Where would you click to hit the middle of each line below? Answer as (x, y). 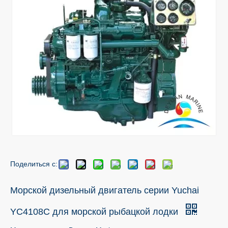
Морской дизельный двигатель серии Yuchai (105, 190)
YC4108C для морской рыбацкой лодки (95, 212)
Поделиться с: (34, 164)
